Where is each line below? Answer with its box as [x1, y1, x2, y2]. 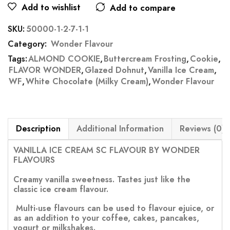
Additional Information [76, 123, 164, 135]
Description [16, 123, 61, 135]
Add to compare [110, 2, 176, 14]
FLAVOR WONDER [9, 64, 81, 76]
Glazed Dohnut [85, 64, 144, 76]
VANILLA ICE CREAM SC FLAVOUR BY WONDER [13, 144, 200, 157]
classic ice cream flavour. [13, 183, 108, 195]
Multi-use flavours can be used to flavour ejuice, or [13, 202, 214, 215]
